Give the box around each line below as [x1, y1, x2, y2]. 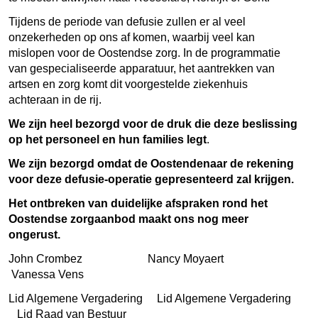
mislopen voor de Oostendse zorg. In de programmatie [9, 46, 280, 59]
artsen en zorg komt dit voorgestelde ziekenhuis [9, 77, 248, 90]
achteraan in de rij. [9, 93, 102, 106]
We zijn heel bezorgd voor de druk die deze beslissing [9, 117, 297, 130]
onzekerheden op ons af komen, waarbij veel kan [9, 31, 255, 43]
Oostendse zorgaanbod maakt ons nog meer [9, 212, 248, 225]
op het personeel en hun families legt [9, 133, 207, 146]
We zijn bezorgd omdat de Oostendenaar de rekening [9, 157, 294, 170]
